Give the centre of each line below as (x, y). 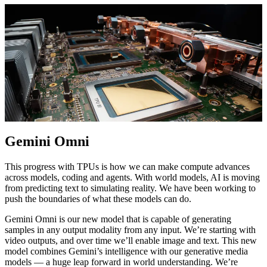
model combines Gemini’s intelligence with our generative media (126, 252)
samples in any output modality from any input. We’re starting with (130, 230)
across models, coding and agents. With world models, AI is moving (132, 178)
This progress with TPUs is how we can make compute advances (127, 167)
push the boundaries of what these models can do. (98, 199)
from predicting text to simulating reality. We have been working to (130, 188)
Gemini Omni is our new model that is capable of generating (118, 219)
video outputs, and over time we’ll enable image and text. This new (131, 241)
